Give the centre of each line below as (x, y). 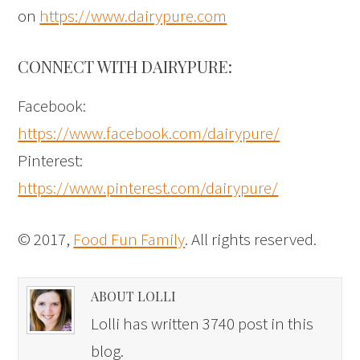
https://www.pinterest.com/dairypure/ (148, 188)
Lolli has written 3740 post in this (202, 324)
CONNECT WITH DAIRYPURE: (125, 67)
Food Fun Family (129, 239)
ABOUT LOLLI (134, 297)
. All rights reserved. (251, 239)
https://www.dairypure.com (133, 16)
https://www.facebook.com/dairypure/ (149, 133)
